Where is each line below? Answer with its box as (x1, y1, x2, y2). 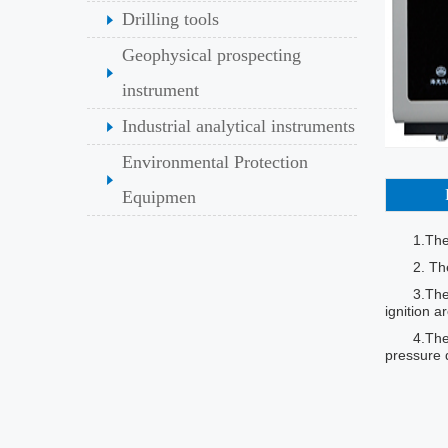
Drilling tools (122, 9, 219, 29)
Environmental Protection (122, 152, 308, 172)
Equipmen (122, 187, 196, 207)
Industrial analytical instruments (122, 116, 355, 136)
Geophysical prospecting (122, 45, 301, 65)
